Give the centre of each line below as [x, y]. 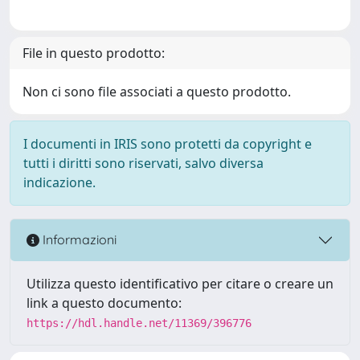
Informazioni [78, 240]
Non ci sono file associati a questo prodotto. [157, 91]
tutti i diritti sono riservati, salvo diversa [143, 163]
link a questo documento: [104, 303]
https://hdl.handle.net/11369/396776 [139, 323]
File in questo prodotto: [94, 53]
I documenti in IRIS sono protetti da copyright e [168, 143]
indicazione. [59, 182]
